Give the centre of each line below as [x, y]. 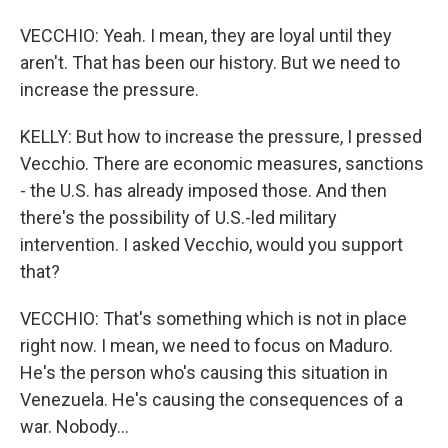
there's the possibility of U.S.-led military [178, 217]
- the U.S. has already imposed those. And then [203, 190]
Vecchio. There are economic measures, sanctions [222, 163]
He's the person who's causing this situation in [204, 372]
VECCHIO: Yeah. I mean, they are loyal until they [206, 35]
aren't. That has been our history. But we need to [210, 62]
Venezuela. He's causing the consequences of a [211, 399]
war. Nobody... [74, 426]
